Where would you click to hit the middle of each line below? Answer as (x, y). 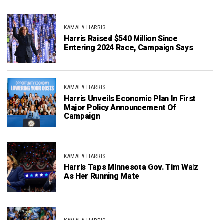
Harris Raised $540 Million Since (121, 39)
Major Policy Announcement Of (120, 107)
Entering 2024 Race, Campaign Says (128, 47)
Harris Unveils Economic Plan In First (130, 98)
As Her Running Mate (102, 176)
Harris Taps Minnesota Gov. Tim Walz (131, 167)
